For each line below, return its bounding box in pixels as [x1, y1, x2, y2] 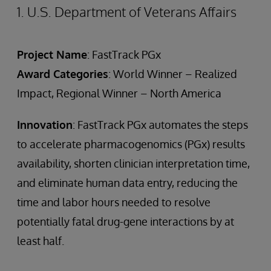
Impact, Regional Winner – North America [17, 86, 221, 100]
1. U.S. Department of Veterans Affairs [17, 2, 237, 20]
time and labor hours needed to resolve [17, 195, 211, 209]
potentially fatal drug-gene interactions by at [17, 214, 234, 228]
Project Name [17, 47, 87, 61]
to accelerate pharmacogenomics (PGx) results [17, 137, 245, 151]
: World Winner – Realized [108, 67, 237, 80]
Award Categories [17, 67, 108, 80]
